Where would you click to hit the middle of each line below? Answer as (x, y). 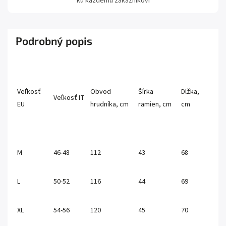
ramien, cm (155, 104)
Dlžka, (190, 92)
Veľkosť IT (69, 98)
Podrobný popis (54, 40)
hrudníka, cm (109, 104)
